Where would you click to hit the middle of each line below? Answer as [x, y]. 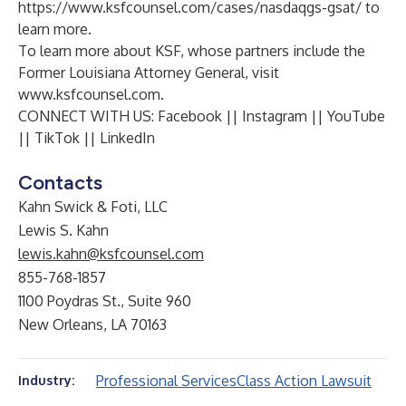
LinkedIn [127, 138]
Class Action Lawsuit [304, 381]
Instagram [275, 116]
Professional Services [166, 381]
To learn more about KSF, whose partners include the [192, 51]
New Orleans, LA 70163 [92, 324]
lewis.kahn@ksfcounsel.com [111, 254]
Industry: [46, 380]
